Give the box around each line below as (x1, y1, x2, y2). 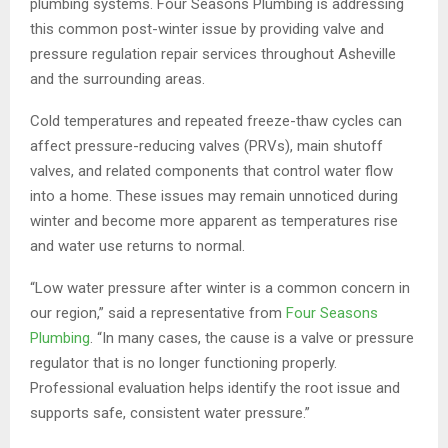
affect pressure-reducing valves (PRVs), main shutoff (30, 136, 383, 155)
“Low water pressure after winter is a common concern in (30, 278, 410, 297)
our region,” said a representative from (30, 303, 286, 322)
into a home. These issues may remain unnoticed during (30, 186, 398, 205)
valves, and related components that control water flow (30, 161, 393, 180)
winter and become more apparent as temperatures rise (30, 211, 398, 230)
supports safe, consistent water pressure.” (30, 403, 310, 422)
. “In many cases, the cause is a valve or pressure (90, 328, 414, 347)
